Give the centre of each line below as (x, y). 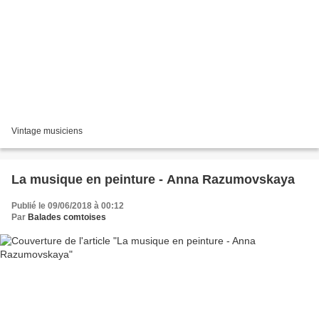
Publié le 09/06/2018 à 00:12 (68, 206)
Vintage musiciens (47, 131)
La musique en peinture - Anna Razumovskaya (153, 180)
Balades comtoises (67, 218)
